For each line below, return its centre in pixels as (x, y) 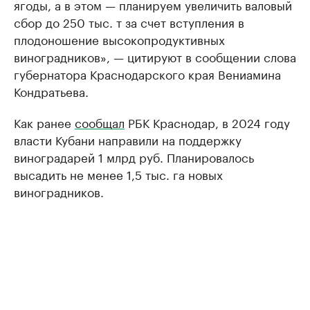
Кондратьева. (51, 91)
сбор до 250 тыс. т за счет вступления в (129, 21)
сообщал (100, 122)
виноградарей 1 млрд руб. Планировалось (134, 156)
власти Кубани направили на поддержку (128, 139)
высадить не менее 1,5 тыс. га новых (118, 174)
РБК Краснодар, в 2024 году (207, 122)
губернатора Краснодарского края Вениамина (147, 73)
